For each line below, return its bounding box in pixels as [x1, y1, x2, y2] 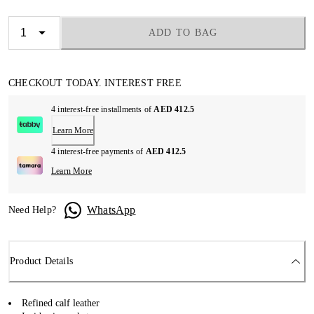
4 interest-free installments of [50, 104, 154, 114]
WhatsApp [87, 203, 136, 216]
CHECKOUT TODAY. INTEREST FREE [8, 78, 182, 88]
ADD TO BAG [148, 27, 218, 38]
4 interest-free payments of [50, 146, 146, 156]
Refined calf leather [22, 297, 100, 308]
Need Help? [8, 205, 56, 215]
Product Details [10, 256, 73, 267]
